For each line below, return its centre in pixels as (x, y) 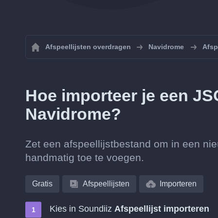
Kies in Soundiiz (82, 209)
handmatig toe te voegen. (85, 157)
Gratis (42, 184)
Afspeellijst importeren (162, 209)
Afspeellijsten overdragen (88, 47)
